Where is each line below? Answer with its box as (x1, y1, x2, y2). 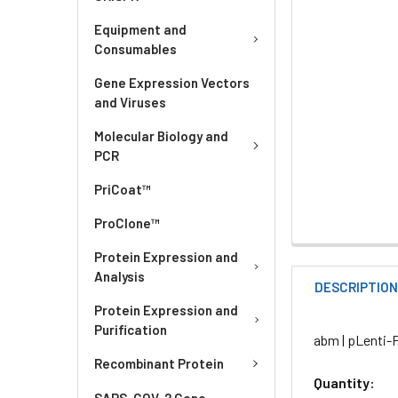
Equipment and (94, 21, 187, 37)
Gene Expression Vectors (94, 75, 250, 91)
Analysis (94, 268, 145, 284)
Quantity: (314, 373, 376, 391)
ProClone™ (94, 215, 160, 231)
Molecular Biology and (94, 128, 228, 144)
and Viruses (94, 94, 166, 110)
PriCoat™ (94, 181, 151, 197)
